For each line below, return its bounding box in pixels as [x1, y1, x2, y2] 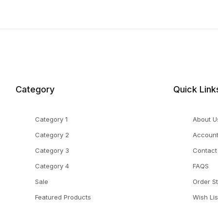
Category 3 [35, 146, 69, 155]
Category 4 [35, 162, 69, 170]
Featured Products [35, 193, 91, 201]
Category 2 [35, 131, 69, 139]
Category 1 [35, 115, 68, 124]
